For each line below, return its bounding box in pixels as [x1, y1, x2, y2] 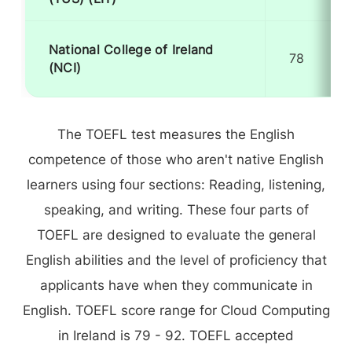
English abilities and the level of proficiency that [25, 252, 327, 268]
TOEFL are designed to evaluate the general [36, 227, 316, 243]
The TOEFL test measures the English [57, 126, 295, 142]
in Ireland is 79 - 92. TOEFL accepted [58, 328, 294, 343]
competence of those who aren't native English [28, 152, 324, 167]
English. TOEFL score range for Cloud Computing [22, 302, 330, 318]
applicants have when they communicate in [39, 277, 313, 293]
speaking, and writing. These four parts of [43, 202, 309, 218]
